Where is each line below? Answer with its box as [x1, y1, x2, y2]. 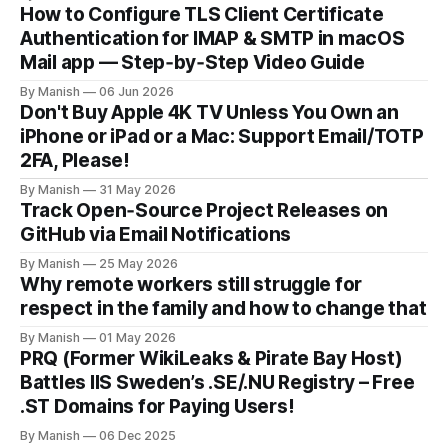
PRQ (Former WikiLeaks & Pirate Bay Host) [20, 347, 403, 371]
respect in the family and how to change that [20, 297, 427, 321]
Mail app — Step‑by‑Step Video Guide [20, 51, 365, 75]
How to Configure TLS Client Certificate [20, 3, 384, 27]
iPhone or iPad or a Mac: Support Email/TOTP [20, 125, 424, 149]
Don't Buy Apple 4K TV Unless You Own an [20, 101, 399, 125]
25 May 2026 [99, 256, 178, 272]
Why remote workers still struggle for [20, 273, 363, 297]
